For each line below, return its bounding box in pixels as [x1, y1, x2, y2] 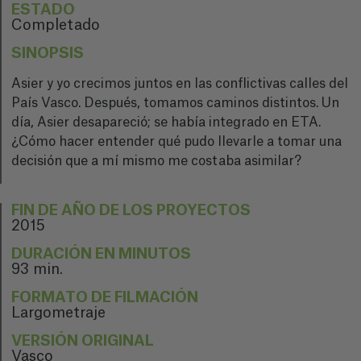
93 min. [11, 262, 63, 276]
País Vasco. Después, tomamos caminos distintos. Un [11, 97, 339, 110]
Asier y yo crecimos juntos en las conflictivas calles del [11, 77, 348, 90]
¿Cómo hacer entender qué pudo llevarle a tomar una [11, 135, 342, 148]
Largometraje [11, 305, 106, 320]
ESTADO [11, 2, 75, 17]
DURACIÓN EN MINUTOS [11, 247, 191, 261]
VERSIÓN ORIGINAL [11, 334, 154, 348]
